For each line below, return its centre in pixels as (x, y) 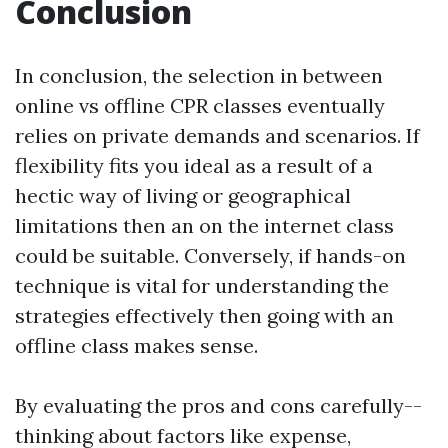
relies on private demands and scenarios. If (217, 136)
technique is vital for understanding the (202, 286)
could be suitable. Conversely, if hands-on (210, 256)
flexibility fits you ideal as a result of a (194, 166)
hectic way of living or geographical (183, 196)
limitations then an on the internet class (204, 226)
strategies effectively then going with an (204, 316)
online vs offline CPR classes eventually (200, 106)
